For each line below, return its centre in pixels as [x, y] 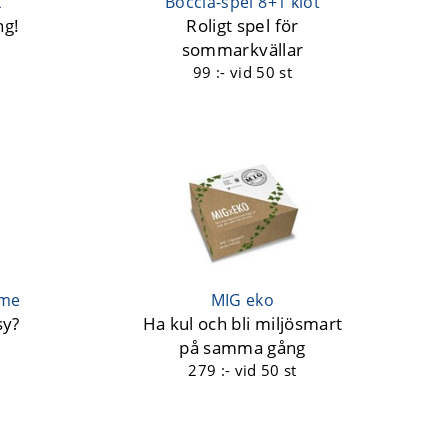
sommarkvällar [242, 50]
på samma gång [242, 347]
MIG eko [242, 300]
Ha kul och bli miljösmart [242, 323]
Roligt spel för [242, 26]
